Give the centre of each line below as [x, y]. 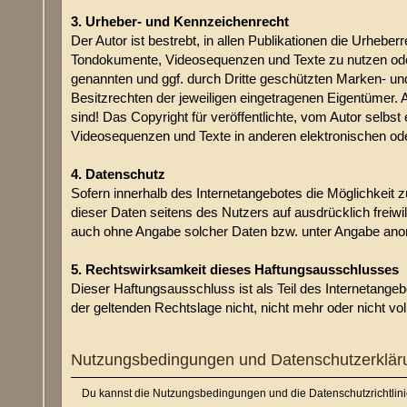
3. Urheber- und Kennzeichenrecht [180, 22]
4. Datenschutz [119, 174]
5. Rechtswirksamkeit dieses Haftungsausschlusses [235, 270]
